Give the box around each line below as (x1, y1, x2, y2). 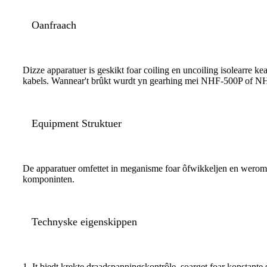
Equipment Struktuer (32, 117, 122, 130)
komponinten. (23, 174, 74, 185)
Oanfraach (32, 19, 76, 32)
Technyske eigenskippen (32, 216, 137, 228)
